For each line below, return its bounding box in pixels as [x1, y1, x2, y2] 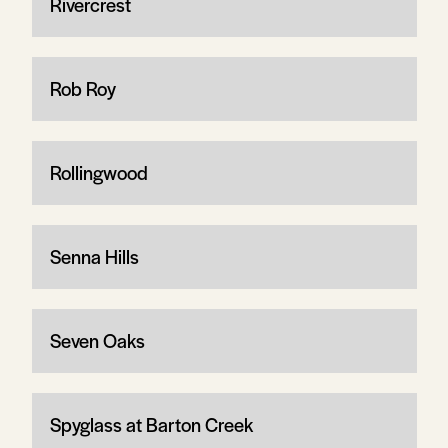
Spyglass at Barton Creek [49, 410, 253, 438]
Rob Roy [49, 74, 116, 102]
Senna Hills [49, 242, 139, 270]
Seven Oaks [49, 326, 145, 354]
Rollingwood [49, 158, 148, 186]
